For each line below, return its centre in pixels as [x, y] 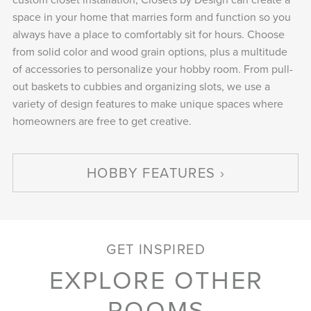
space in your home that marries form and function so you [151, 17]
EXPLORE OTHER [156, 280]
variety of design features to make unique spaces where [148, 104]
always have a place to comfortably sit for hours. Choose [148, 34]
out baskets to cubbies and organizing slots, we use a [141, 86]
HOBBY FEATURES [151, 173]
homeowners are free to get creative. [102, 121]
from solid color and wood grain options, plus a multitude [150, 52]
